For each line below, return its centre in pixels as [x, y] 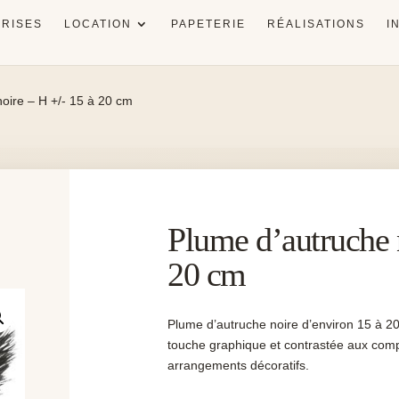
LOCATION [98, 24]
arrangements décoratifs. [239, 366]
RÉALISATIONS [317, 24]
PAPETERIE [209, 24]
